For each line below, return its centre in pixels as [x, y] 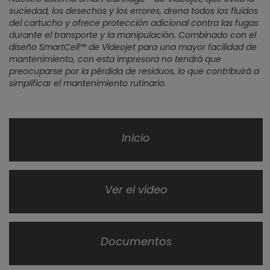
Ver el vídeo [136, 190]
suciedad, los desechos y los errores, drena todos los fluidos [133, 11]
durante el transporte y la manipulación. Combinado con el [133, 35]
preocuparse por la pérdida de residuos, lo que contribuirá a [134, 71]
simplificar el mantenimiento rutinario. [88, 83]
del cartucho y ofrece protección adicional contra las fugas [134, 23]
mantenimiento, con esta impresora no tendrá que [115, 59]
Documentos [136, 241]
